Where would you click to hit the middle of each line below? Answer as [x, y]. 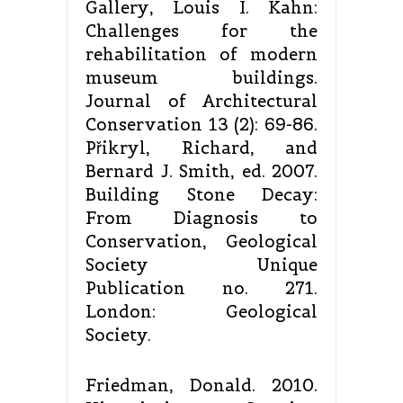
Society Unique [201, 265]
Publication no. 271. [201, 289]
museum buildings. [201, 78]
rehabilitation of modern [201, 55]
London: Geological [201, 312]
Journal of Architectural [201, 102]
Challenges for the [201, 31]
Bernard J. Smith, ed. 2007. [201, 172]
